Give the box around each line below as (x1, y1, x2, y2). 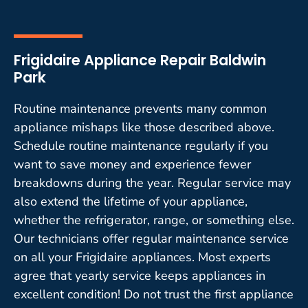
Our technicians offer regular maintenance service (14, 230, 289, 247)
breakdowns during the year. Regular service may (14, 174, 291, 191)
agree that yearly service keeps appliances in (14, 267, 265, 284)
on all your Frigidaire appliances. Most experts (14, 248, 271, 265)
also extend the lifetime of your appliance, (14, 192, 247, 210)
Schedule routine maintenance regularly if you (14, 137, 268, 154)
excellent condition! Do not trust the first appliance (14, 285, 294, 302)
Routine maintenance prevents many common (14, 100, 267, 117)
